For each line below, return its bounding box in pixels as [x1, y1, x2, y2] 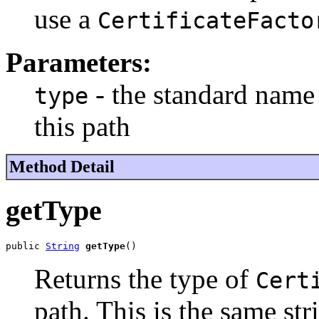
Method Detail [9, 157, 115, 177]
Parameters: [6, 47, 152, 78]
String [46, 240, 80, 251]
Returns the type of [34, 263, 256, 294]
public [6, 240, 46, 251]
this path [34, 111, 130, 142]
